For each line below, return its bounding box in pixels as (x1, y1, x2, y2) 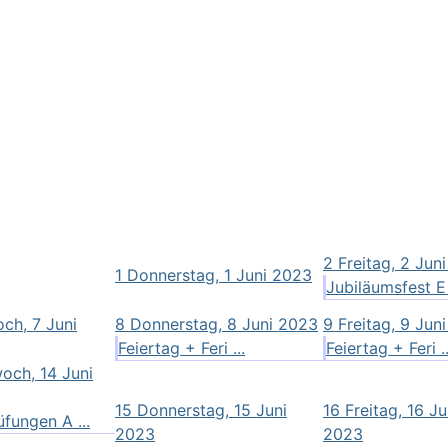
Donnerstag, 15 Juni (137, 399, 287, 420)
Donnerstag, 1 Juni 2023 (127, 264, 312, 285)
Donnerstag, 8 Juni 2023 (130, 313, 318, 334)
